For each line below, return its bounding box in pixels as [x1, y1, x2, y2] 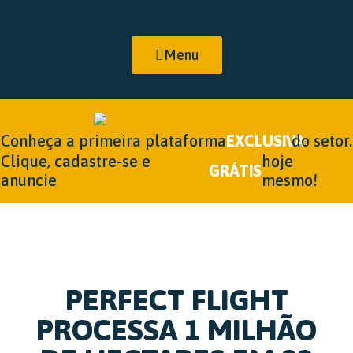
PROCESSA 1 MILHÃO [36, 312, 317, 347]
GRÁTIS [209, 161, 262, 180]
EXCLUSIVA [226, 131, 305, 150]
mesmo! [261, 170, 318, 189]
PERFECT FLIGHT [65, 282, 288, 317]
